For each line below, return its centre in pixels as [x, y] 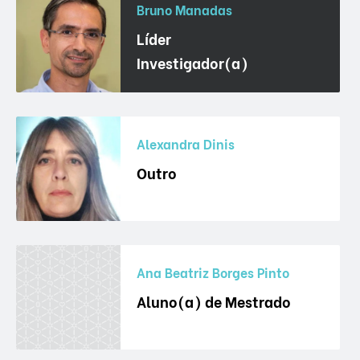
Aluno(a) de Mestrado [214, 301]
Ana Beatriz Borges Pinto [213, 272]
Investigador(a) [192, 62]
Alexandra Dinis [186, 143]
